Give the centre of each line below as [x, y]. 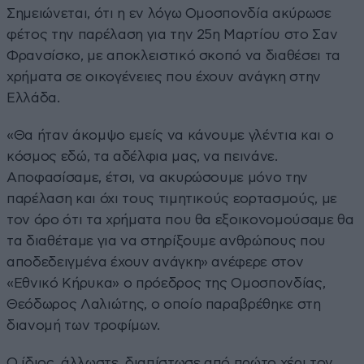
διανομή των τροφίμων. [83, 325]
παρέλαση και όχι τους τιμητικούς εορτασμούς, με [172, 198]
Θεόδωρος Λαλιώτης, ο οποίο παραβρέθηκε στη [164, 304]
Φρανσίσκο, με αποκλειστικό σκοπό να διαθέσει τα [174, 55]
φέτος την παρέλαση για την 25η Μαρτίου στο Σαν [172, 34]
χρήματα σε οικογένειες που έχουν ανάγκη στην [164, 76]
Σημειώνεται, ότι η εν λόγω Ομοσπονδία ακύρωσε [169, 13]
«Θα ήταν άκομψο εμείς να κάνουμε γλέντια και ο [170, 135]
